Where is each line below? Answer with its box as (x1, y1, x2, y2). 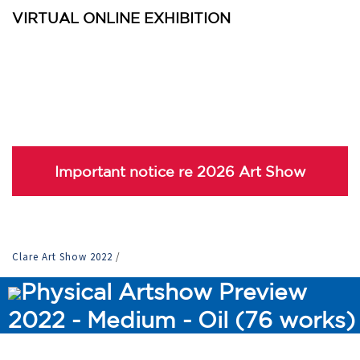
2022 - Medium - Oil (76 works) (8, 307, 355, 332)
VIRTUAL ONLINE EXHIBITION (12, 10, 231, 26)
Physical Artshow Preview (21, 279, 307, 304)
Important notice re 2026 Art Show (54, 163, 306, 179)
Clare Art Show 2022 (12, 250, 116, 264)
